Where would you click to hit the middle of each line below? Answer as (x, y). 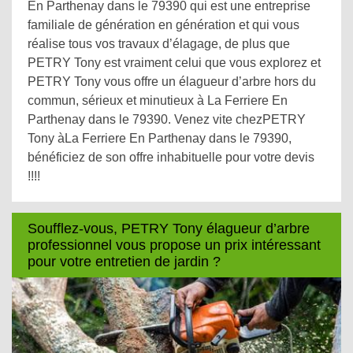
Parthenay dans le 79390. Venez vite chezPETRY (167, 119)
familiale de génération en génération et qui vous (163, 25)
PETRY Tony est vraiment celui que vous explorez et (174, 63)
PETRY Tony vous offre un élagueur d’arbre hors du (172, 82)
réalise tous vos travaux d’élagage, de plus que (159, 44)
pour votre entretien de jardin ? (124, 261)
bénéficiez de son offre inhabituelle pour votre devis (171, 157)
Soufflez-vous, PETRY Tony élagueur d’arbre (169, 228)
